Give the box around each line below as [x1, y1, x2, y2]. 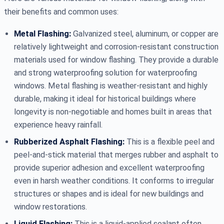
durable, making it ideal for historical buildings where [14, 93, 196, 103]
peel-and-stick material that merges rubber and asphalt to [14, 149, 218, 159]
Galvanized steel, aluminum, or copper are [71, 28, 218, 38]
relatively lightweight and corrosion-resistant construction [14, 41, 218, 51]
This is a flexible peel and [124, 136, 214, 146]
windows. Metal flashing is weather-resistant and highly [14, 80, 207, 90]
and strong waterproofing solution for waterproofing [14, 67, 197, 77]
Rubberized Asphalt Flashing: [14, 136, 124, 146]
